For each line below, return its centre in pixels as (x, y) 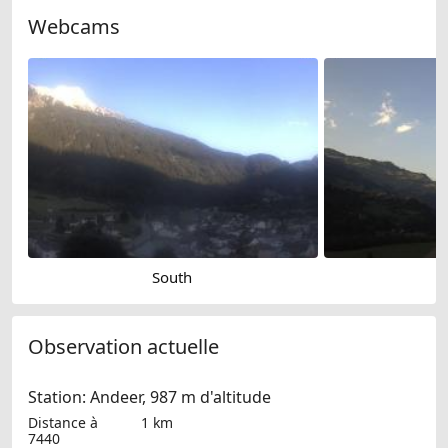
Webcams (74, 26)
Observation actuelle (123, 347)
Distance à (63, 423)
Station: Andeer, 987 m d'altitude (149, 397)
